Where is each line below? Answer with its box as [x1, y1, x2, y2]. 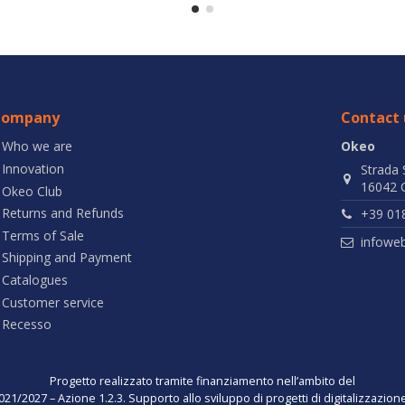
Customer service [2, 293, 105, 311]
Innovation [2, 159, 65, 177]
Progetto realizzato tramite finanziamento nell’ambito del [50, 373, 355, 390]
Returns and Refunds [2, 204, 125, 222]
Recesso [2, 316, 52, 334]
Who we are [2, 137, 73, 155]
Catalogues [2, 270, 69, 288]
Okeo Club [2, 182, 63, 200]
